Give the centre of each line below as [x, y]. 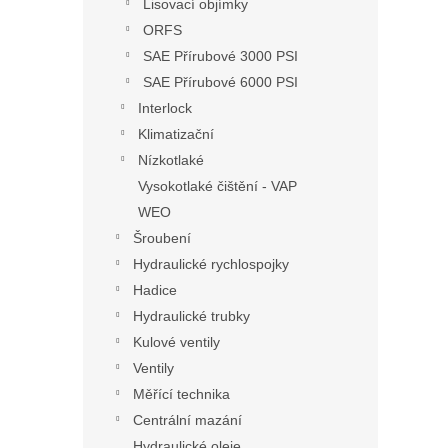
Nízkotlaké [171, 160]
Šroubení [162, 238]
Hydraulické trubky [191, 316]
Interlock [165, 108]
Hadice [155, 290]
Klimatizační [176, 134]
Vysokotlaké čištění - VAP [217, 186]
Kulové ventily [176, 342]
